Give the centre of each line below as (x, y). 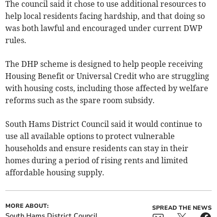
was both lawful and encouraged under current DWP (104, 28)
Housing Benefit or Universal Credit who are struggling (108, 76)
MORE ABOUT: (27, 206)
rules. (16, 40)
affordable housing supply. (55, 173)
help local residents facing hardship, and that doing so (105, 16)
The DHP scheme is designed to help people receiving (104, 64)
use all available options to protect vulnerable (90, 136)
